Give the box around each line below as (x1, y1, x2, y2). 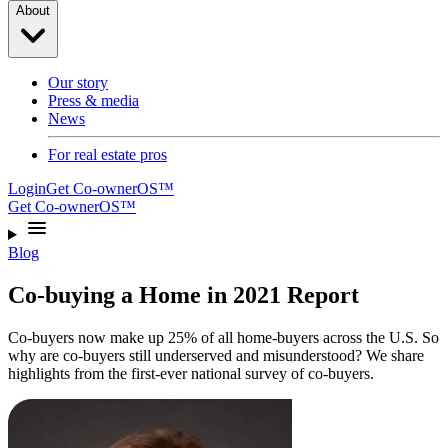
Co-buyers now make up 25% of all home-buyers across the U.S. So (8, 328, 439, 346)
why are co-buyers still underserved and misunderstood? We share (8, 346, 424, 364)
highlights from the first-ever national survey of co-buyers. (8, 364, 374, 382)
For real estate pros (48, 146, 167, 163)
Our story (48, 74, 108, 91)
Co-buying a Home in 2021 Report (8, 281, 359, 308)
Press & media (48, 92, 139, 109)
